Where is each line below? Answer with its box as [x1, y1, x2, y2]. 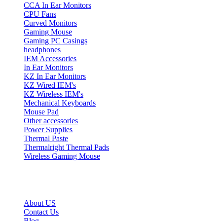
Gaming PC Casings [24, 37, 87, 45]
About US [24, 198, 56, 207]
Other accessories [24, 116, 78, 125]
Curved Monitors [24, 19, 77, 28]
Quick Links [4, 179, 45, 188]
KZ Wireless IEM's [24, 90, 83, 99]
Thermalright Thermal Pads [24, 143, 109, 152]
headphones [24, 45, 61, 54]
